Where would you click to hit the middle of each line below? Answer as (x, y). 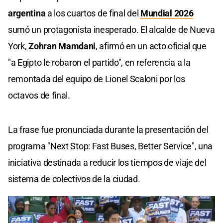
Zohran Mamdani (62, 46)
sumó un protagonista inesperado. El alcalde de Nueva (111, 30)
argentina (27, 13)
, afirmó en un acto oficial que (151, 46)
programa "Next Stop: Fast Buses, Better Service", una (111, 146)
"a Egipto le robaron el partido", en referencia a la (99, 63)
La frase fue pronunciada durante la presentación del (108, 130)
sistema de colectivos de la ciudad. (74, 179)
